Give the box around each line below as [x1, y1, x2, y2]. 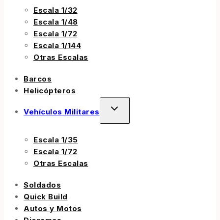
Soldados [24, 180, 61, 190]
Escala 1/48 [33, 17, 78, 27]
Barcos [24, 74, 52, 84]
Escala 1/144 [33, 41, 81, 51]
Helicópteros [24, 86, 76, 96]
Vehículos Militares [24, 107, 100, 117]
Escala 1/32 [33, 5, 78, 15]
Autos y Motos [24, 204, 82, 214]
